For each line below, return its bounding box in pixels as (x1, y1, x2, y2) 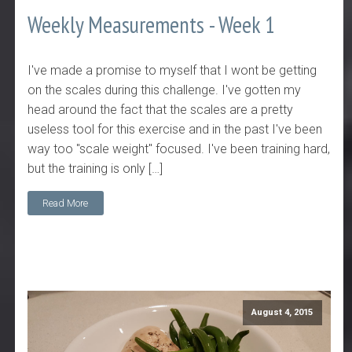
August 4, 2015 (251, 307, 313, 318)
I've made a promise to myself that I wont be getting (27, 63, 317, 79)
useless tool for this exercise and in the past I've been (27, 122, 323, 137)
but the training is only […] (27, 161, 163, 177)
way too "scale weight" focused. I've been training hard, (27, 141, 331, 157)
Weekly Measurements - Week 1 (27, 9, 276, 39)
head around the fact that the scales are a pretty (27, 102, 294, 118)
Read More (42, 196, 89, 209)
